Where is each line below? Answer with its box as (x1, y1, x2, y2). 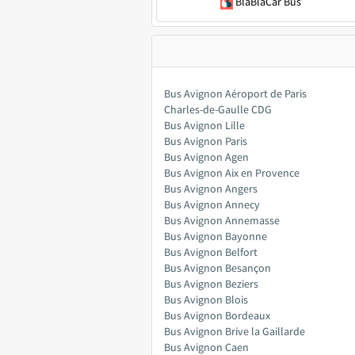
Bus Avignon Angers (164, 181, 258, 196)
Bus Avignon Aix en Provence (164, 166, 300, 180)
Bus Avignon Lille (164, 118, 245, 132)
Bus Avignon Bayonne (164, 229, 267, 243)
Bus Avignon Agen (164, 150, 249, 164)
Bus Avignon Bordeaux (164, 308, 270, 323)
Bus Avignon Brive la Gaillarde (164, 324, 305, 338)
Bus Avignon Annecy (164, 197, 260, 212)
